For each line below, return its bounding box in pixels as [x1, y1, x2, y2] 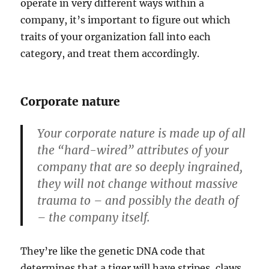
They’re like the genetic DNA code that [20, 244, 206, 257]
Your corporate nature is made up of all [37, 125, 246, 141]
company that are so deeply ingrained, [37, 159, 243, 174]
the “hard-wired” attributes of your [37, 142, 229, 157]
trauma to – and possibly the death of [37, 193, 239, 208]
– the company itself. [37, 210, 151, 225]
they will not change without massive [37, 176, 238, 191]
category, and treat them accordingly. [20, 47, 200, 59]
